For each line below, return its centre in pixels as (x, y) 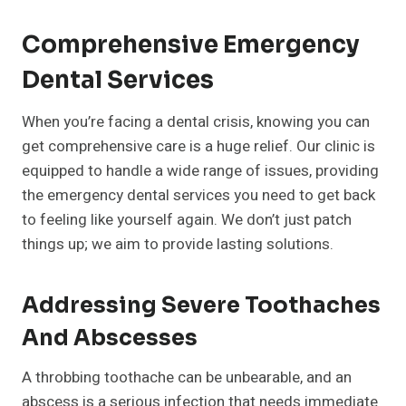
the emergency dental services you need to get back (198, 196)
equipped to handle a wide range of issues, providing (200, 171)
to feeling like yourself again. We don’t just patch (187, 220)
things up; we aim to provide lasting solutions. (178, 245)
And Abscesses (110, 338)
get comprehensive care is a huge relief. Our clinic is (198, 147)
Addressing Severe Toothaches (201, 306)
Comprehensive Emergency (191, 45)
